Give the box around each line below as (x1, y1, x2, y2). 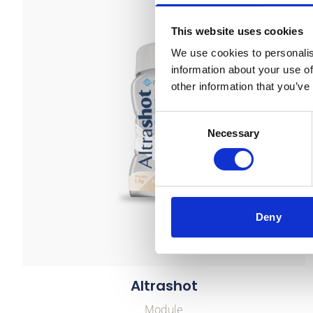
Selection (154, 129, 197, 142)
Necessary (208, 127, 259, 140)
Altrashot (130, 276, 198, 296)
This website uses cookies (170, 24, 303, 37)
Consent (154, 112, 194, 125)
